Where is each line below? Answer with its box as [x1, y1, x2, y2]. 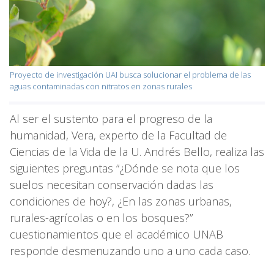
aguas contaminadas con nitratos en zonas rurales [10, 80, 192, 92]
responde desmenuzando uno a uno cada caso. [10, 243, 250, 258]
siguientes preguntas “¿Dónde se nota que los [10, 160, 240, 176]
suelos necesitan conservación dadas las [10, 177, 213, 192]
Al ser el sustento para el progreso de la [10, 111, 212, 126]
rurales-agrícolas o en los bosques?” [10, 210, 193, 225]
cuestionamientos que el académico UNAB [10, 226, 223, 242]
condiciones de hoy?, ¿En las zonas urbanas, [10, 193, 232, 209]
